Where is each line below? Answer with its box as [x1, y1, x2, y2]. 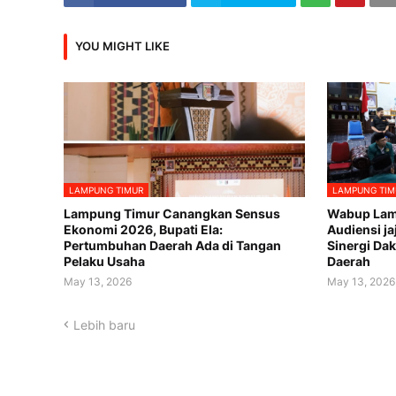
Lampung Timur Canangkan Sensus [64, 205, 280, 221]
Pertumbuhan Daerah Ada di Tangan [64, 237, 281, 253]
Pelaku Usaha [64, 253, 145, 269]
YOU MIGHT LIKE [75, 39, 170, 54]
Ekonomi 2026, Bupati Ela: [64, 221, 223, 237]
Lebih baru [73, 316, 135, 332]
